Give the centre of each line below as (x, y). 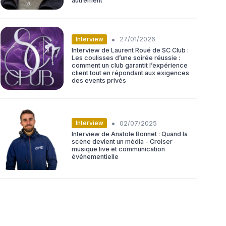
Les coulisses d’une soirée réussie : (126, 58)
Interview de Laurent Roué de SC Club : (130, 50)
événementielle (95, 157)
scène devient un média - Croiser (122, 142)
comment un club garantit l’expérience (130, 65)
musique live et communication (118, 149)
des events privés (99, 80)
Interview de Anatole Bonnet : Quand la (130, 134)
